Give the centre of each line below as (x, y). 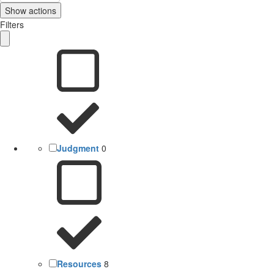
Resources (79, 263)
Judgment (78, 148)
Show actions (31, 10)
